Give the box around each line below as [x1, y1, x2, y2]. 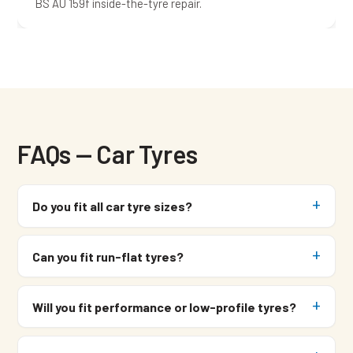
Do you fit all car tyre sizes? [32, 199, 192, 214]
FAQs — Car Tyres [17, 139, 198, 169]
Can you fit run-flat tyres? [32, 248, 184, 264]
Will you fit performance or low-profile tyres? [32, 299, 296, 314]
